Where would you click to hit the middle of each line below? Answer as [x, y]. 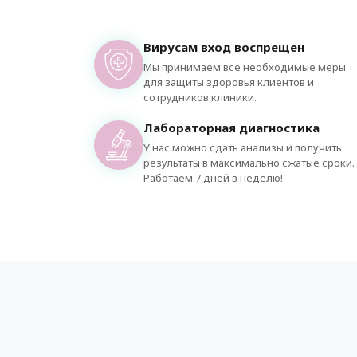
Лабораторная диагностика [231, 127]
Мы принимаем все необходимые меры [245, 67]
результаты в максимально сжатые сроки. [249, 163]
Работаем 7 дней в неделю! [213, 178]
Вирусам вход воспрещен [224, 47]
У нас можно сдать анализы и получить [243, 147]
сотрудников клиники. [200, 97]
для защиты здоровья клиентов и [229, 82]
